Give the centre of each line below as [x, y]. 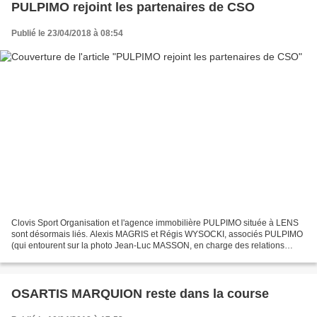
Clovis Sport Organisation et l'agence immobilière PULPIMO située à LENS [155, 223]
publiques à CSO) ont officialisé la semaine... [97, 257]
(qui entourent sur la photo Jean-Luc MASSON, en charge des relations [148, 245]
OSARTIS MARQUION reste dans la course [140, 293]
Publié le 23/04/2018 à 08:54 [67, 34]
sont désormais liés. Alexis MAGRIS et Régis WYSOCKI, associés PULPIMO [157, 234]
